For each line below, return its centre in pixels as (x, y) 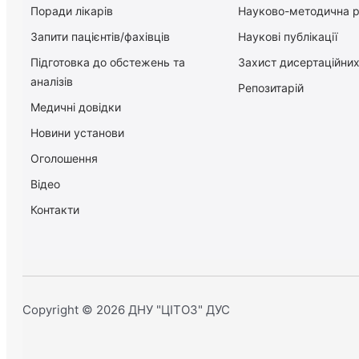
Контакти (55, 210)
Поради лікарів (72, 11)
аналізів (52, 82)
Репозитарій (270, 88)
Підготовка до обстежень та (108, 63)
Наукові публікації (287, 37)
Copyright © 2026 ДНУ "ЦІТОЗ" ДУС (126, 310)
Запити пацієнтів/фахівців (100, 37)
